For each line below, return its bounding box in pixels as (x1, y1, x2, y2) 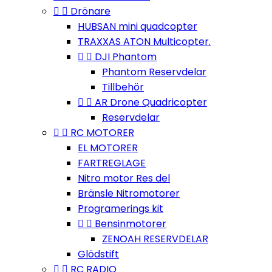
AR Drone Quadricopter (95, 95, 207, 109)
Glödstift (78, 247, 119, 261)
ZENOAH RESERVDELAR (102, 232, 208, 246)
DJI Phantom (95, 50, 157, 64)
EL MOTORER (78, 141, 138, 155)
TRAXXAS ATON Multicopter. (78, 35, 211, 49)
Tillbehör (102, 80, 144, 94)
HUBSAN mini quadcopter (78, 19, 197, 33)
